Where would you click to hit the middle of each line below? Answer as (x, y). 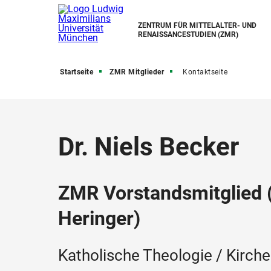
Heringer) (99, 218)
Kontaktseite (205, 72)
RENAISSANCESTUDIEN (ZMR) (188, 34)
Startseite (77, 72)
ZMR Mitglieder (137, 72)
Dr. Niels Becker (149, 147)
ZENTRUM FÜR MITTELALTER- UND (197, 25)
